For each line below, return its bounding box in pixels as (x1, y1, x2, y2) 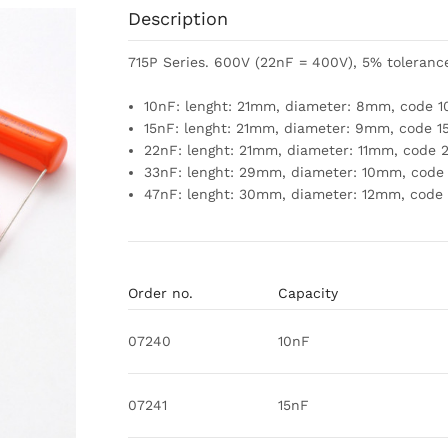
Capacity (278, 285, 338, 301)
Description (128, 8, 228, 29)
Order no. (128, 285, 193, 301)
